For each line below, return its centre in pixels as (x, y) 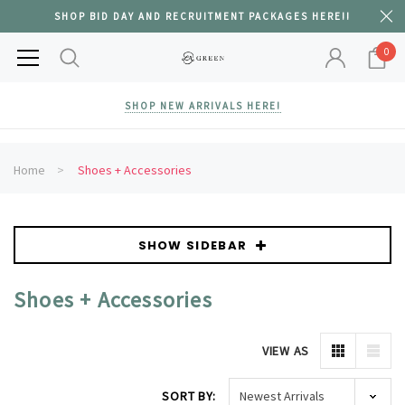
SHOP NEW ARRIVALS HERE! (202, 106)
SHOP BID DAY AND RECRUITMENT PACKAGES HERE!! (202, 16)
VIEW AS (286, 351)
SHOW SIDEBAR (193, 245)
